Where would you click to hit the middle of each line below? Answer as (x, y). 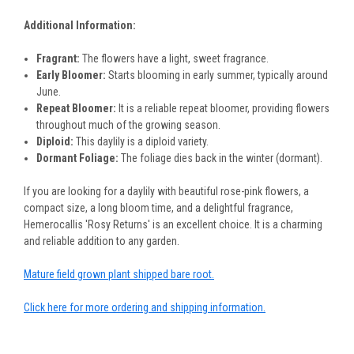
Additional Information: (80, 26)
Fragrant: (58, 59)
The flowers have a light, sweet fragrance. (175, 59)
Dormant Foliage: (78, 158)
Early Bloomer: (72, 75)
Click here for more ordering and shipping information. (145, 308)
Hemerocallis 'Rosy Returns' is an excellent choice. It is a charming (173, 225)
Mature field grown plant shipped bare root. (119, 275)
